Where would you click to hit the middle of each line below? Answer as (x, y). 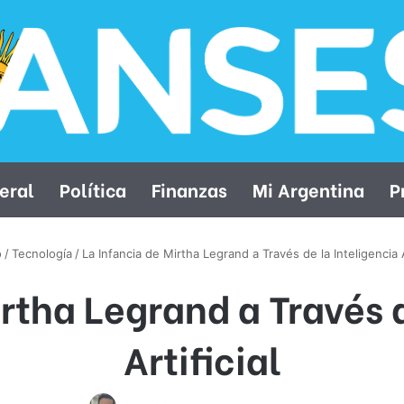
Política (92, 188)
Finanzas (189, 188)
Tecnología (41, 253)
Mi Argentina (308, 188)
